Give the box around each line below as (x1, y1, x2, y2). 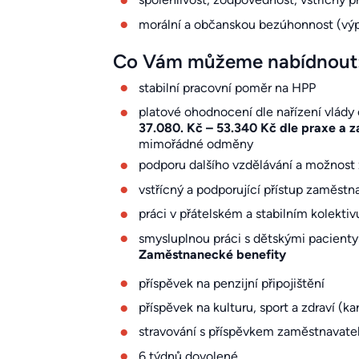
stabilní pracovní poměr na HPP (138, 79, 316, 95)
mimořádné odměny (138, 135, 253, 151)
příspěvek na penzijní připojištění (138, 275, 325, 291)
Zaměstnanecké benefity (138, 246, 286, 262)
